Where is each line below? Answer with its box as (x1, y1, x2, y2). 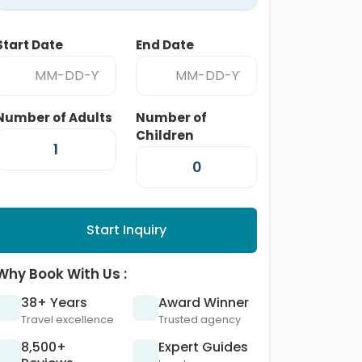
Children (136, 127, 194, 144)
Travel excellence (21, 313, 114, 326)
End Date (136, 36, 194, 53)
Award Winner (158, 293, 249, 312)
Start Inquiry (86, 221, 166, 239)
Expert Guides (158, 338, 248, 356)
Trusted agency (158, 313, 241, 326)
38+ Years (21, 293, 87, 312)
